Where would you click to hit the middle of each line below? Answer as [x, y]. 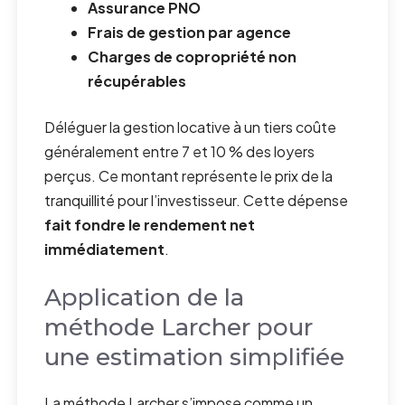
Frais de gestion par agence [190, 33]
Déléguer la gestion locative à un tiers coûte [191, 127]
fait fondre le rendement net [150, 225]
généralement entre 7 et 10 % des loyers [180, 152]
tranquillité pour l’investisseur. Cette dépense [197, 201]
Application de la [145, 298]
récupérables [137, 81]
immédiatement [105, 250]
